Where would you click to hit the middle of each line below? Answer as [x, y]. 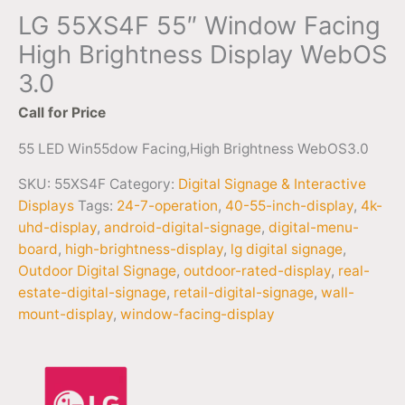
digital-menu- [314, 228]
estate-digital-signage [92, 293]
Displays [46, 206]
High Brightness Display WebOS [202, 54]
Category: [144, 184]
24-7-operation [167, 206]
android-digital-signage [183, 228]
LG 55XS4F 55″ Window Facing [199, 25]
